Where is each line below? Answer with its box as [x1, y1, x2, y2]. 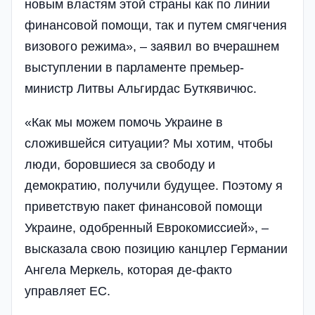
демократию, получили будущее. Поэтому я [25, 178, 283, 193]
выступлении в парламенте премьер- [25, 60, 244, 75]
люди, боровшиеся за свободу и [25, 157, 215, 172]
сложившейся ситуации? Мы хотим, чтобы [25, 136, 273, 150]
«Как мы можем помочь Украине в [25, 115, 223, 129]
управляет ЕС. [25, 283, 110, 298]
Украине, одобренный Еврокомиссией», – [25, 220, 269, 235]
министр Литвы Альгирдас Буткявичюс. [25, 81, 257, 96]
